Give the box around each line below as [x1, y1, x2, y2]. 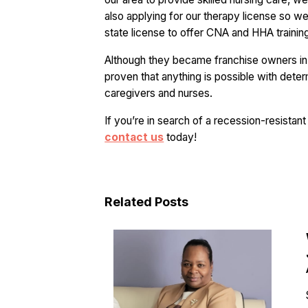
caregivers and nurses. [104, 86, 213, 100]
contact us [104, 130, 164, 144]
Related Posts [104, 193, 189, 209]
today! [164, 130, 197, 144]
